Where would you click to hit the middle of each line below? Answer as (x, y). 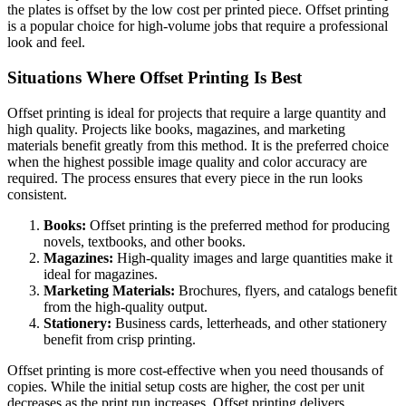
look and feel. (46, 43)
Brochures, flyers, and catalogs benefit (286, 290)
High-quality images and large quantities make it (253, 257)
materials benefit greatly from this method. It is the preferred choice (198, 145)
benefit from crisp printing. (120, 339)
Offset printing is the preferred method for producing (238, 225)
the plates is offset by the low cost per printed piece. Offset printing (198, 10)
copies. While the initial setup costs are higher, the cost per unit (186, 386)
